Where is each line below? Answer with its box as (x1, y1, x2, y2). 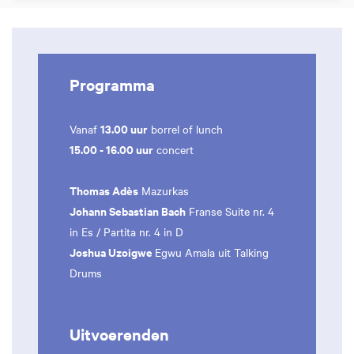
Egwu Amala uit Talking (155, 244, 269, 260)
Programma (70, 73, 155, 95)
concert (153, 141, 194, 157)
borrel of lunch (148, 121, 223, 137)
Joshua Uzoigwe (70, 243, 155, 260)
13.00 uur (100, 120, 148, 137)
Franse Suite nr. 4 (186, 203, 274, 219)
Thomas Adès (70, 182, 138, 198)
